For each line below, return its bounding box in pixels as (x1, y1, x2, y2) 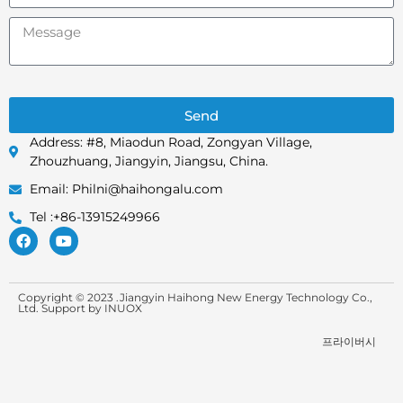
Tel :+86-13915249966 (29, 209, 160, 226)
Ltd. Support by (18, 301, 104, 316)
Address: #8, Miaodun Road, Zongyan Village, (29, 134, 312, 151)
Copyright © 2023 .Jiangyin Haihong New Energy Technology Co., (18, 291, 372, 305)
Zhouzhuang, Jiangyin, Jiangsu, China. (29, 153, 268, 170)
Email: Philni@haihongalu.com (29, 181, 223, 198)
